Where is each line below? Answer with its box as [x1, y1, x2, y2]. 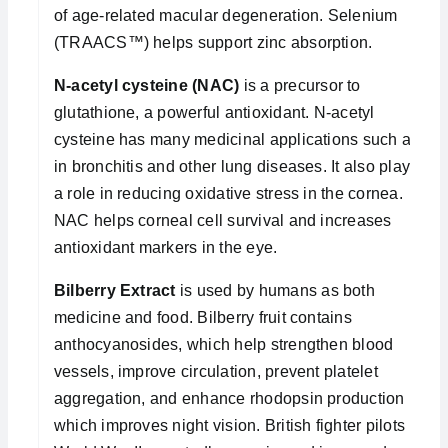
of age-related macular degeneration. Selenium [53, 6, 398, 24]
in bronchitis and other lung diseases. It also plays [53, 157, 419, 175]
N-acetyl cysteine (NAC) [53, 76, 240, 94]
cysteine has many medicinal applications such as [53, 130, 420, 148]
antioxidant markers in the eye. [53, 238, 278, 256]
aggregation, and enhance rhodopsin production [53, 389, 405, 407]
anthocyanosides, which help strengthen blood [53, 335, 394, 353]
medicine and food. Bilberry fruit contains [53, 308, 352, 326]
